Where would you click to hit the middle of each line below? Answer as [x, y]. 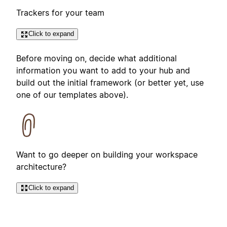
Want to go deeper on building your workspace [107, 154]
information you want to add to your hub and [103, 70]
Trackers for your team [60, 13]
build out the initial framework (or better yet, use [110, 82]
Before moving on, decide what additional [97, 58]
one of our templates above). [72, 94]
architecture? [41, 166]
